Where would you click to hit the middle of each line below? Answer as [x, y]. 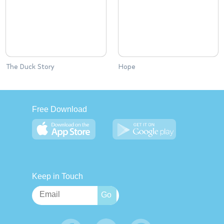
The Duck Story [30, 67]
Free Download [59, 109]
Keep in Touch [57, 176]
